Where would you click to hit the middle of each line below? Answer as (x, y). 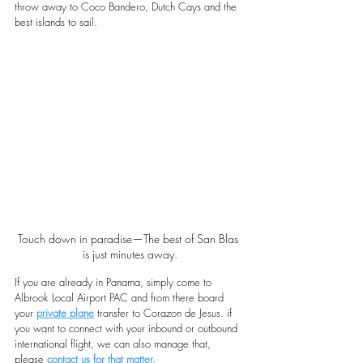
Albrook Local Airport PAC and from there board (121, 297)
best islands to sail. (56, 22)
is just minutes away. (130, 254)
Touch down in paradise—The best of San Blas (130, 238)
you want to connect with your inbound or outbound (128, 328)
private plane (65, 312)
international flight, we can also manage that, (114, 343)
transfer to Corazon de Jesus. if (166, 312)
